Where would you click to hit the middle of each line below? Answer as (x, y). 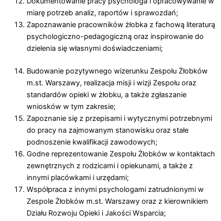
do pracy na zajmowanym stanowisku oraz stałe (107, 130)
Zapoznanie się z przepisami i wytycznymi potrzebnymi (119, 118)
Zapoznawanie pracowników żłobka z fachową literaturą (121, 24)
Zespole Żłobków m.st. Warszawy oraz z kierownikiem (117, 201)
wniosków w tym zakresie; (71, 106)
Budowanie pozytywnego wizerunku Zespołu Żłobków (117, 71)
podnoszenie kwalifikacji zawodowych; (92, 142)
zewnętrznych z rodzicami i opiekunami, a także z (110, 166)
